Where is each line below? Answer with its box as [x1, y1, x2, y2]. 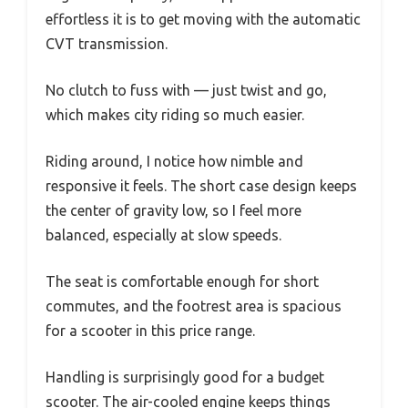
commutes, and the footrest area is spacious [46, 297, 342, 314]
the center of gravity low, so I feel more [46, 201, 301, 219]
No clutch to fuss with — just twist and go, [46, 81, 327, 98]
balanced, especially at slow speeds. [46, 226, 281, 243]
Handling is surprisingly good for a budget [46, 368, 324, 385]
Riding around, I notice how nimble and [46, 152, 303, 169]
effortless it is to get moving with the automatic [46, 10, 361, 27]
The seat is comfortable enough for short [46, 272, 319, 290]
